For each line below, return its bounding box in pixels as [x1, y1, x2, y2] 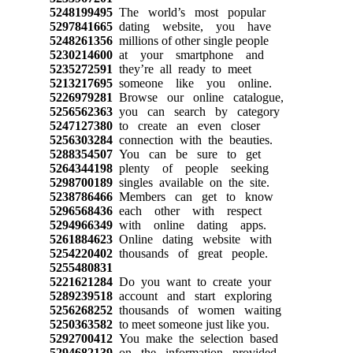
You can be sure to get [112, 147, 261, 161]
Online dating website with [112, 232, 272, 246]
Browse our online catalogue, [112, 90, 284, 104]
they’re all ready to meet [112, 61, 251, 76]
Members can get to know [112, 189, 273, 203]
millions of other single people [112, 33, 269, 47]
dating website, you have [112, 19, 271, 33]
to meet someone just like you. [112, 317, 269, 331]
